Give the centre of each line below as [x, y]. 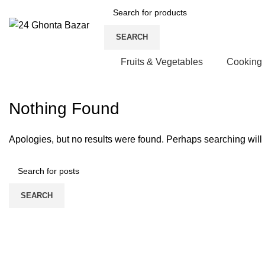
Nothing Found [64, 109]
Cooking [244, 62]
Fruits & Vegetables [161, 62]
